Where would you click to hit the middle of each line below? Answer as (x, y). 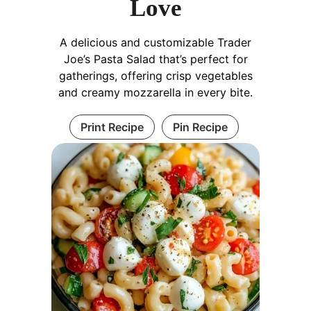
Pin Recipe (200, 127)
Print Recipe (112, 127)
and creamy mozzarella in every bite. (155, 92)
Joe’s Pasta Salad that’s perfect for (155, 59)
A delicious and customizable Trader (155, 42)
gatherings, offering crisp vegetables (155, 76)
